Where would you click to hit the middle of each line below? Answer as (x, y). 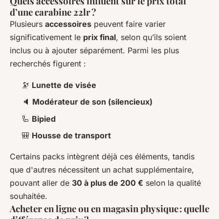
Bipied (44, 119)
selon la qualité (172, 183)
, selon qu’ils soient (151, 37)
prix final (99, 37)
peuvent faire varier (129, 24)
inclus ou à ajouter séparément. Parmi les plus (94, 51)
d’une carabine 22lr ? (53, 12)
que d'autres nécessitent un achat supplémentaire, (102, 170)
